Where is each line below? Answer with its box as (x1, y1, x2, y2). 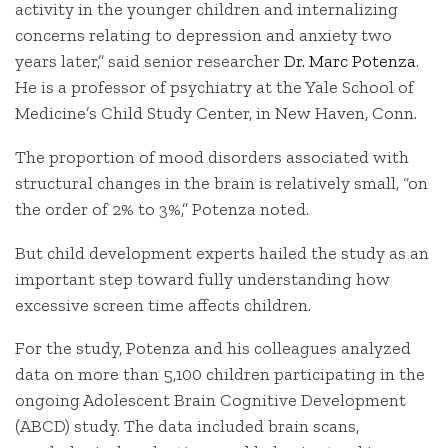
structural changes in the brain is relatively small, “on (15, 171, 428, 194)
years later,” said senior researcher (15, 50, 284, 73)
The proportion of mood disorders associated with (15, 145, 409, 168)
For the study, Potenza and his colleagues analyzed (15, 337, 411, 360)
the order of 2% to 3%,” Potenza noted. (15, 197, 309, 220)
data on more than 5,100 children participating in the (15, 363, 425, 386)
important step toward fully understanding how (15, 267, 390, 290)
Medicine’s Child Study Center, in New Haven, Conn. (15, 102, 417, 125)
